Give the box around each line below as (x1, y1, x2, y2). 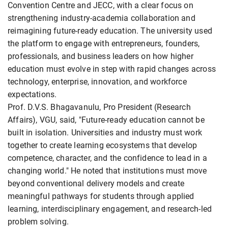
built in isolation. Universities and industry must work (8, 127, 202, 137)
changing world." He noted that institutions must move (8, 165, 207, 176)
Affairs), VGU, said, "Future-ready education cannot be (8, 115, 205, 125)
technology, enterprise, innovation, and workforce (8, 76, 187, 87)
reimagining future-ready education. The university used (8, 25, 212, 36)
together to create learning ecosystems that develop (8, 140, 197, 150)
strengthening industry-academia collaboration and (8, 13, 195, 23)
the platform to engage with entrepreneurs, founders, (8, 38, 200, 48)
